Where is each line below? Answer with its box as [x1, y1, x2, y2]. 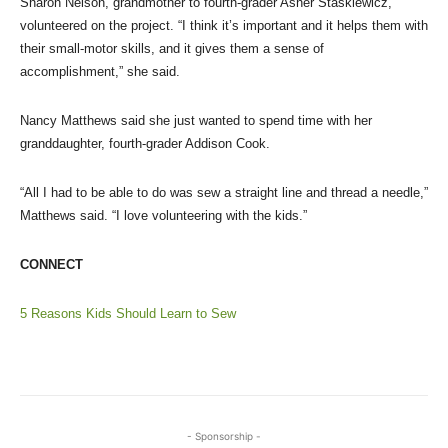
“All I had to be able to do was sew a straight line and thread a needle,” [20, 185, 428, 201]
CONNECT [20, 257, 83, 273]
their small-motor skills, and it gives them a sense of [20, 41, 324, 57]
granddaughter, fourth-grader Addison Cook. [20, 136, 270, 152]
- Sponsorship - [187, 430, 261, 443]
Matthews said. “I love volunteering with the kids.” [20, 208, 307, 224]
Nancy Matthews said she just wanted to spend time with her [20, 113, 372, 129]
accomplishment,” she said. [20, 64, 180, 80]
